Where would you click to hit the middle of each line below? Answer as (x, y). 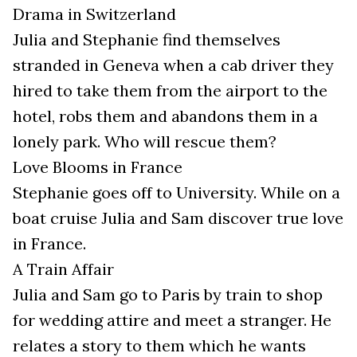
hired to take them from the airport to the (170, 91)
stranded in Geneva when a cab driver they (173, 65)
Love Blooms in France (98, 167)
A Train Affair (63, 269)
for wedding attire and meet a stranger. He (172, 320)
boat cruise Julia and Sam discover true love (178, 218)
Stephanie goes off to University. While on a (177, 193)
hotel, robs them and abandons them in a (165, 116)
